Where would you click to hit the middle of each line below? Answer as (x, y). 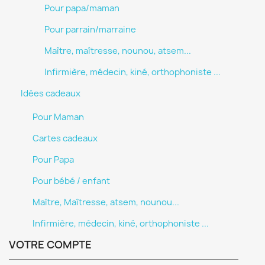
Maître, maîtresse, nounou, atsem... (118, 51)
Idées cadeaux (51, 93)
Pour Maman (58, 117)
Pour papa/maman (82, 8)
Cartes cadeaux (65, 138)
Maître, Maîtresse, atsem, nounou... (106, 202)
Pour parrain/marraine (90, 30)
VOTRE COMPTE (50, 245)
